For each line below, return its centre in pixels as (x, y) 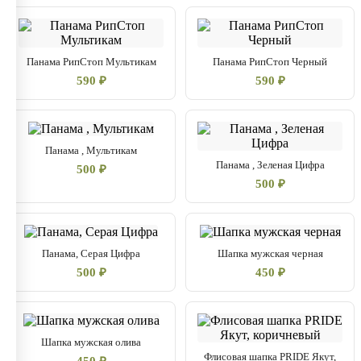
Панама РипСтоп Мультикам (91, 62)
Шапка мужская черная (270, 253)
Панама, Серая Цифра (91, 253)
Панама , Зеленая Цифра (270, 165)
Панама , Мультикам (91, 150)
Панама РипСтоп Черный (270, 62)
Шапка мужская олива (91, 342)
